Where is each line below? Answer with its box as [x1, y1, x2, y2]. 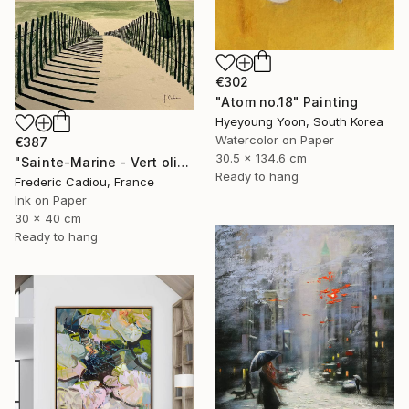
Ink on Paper [15, 193, 87, 208]
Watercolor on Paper [215, 131, 334, 147]
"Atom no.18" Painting [215, 93, 359, 110]
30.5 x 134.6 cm [215, 150, 307, 165]
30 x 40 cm [15, 211, 81, 226]
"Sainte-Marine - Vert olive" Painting [177, 154, 190, 171]
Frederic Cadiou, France [15, 174, 154, 190]
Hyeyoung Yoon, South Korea [215, 113, 383, 129]
